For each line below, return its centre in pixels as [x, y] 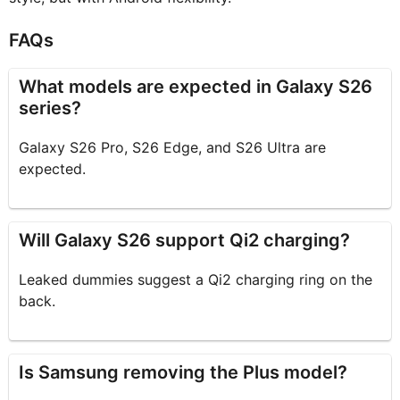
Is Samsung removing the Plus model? [183, 373]
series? [50, 108]
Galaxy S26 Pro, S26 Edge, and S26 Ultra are [173, 148]
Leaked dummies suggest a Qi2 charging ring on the [196, 280]
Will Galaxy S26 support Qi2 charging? [185, 241]
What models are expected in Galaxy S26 [196, 87]
